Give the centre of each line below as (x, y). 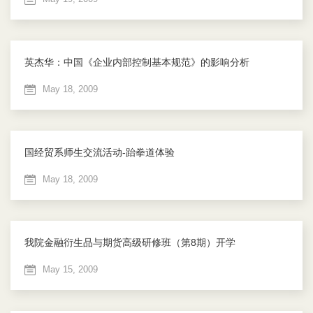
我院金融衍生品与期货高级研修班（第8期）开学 (130, 243)
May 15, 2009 (70, 270)
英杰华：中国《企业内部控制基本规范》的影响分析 (137, 63)
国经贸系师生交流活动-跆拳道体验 (100, 153)
